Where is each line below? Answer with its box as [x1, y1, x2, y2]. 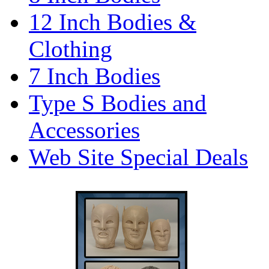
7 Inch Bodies [29, 63, 160, 89]
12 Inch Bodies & [29, 9, 196, 35]
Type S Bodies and [29, 90, 207, 116]
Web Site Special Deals [29, 144, 248, 170]
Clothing [29, 36, 112, 62]
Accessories [29, 117, 140, 143]
